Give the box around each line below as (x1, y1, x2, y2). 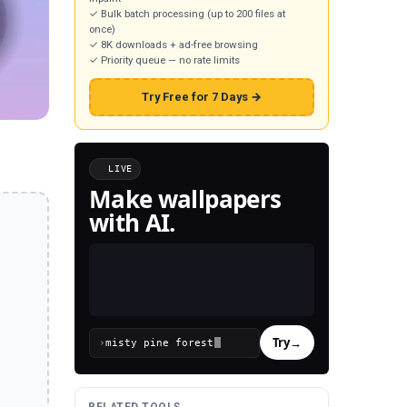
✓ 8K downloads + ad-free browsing (89, 37, 259, 51)
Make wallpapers (89, 183, 282, 216)
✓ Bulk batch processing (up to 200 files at (89, 6, 286, 20)
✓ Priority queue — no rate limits (89, 53, 241, 66)
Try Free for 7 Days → (142, 89, 262, 104)
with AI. (89, 206, 175, 240)
